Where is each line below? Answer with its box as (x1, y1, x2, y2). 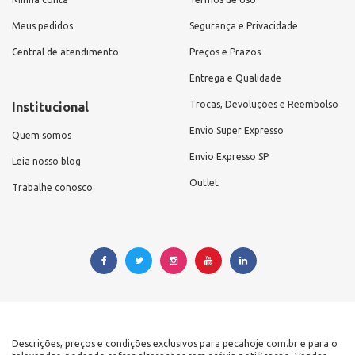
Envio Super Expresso (189, 124, 284, 136)
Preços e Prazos (189, 46, 261, 57)
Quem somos (12, 129, 71, 140)
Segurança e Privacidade (189, 20, 298, 31)
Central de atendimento (12, 46, 119, 57)
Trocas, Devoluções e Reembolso (189, 98, 338, 109)
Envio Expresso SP (189, 151, 269, 162)
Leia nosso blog (12, 155, 81, 166)
